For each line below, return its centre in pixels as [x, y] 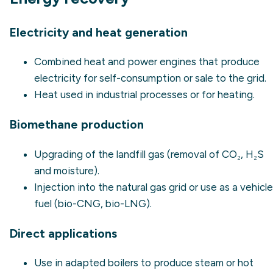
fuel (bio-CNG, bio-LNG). [93, 203]
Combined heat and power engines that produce [147, 62]
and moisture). [67, 170]
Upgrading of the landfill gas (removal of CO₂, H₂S [149, 154]
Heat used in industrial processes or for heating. [144, 95]
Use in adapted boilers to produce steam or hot [144, 263]
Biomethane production [77, 125]
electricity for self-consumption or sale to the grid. [150, 78]
